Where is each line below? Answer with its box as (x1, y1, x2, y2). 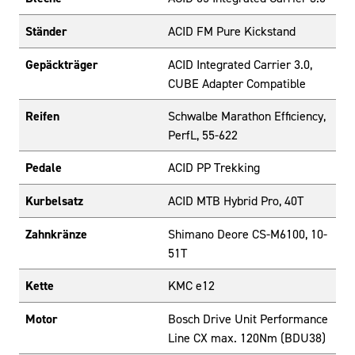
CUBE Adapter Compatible (168, 75, 306, 92)
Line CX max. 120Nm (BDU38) (168, 330, 326, 346)
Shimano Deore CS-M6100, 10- (168, 226, 327, 242)
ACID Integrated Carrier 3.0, (168, 56, 312, 73)
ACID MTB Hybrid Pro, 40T (168, 193, 303, 209)
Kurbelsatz (25, 193, 83, 210)
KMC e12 (168, 277, 215, 294)
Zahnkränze (25, 226, 87, 243)
